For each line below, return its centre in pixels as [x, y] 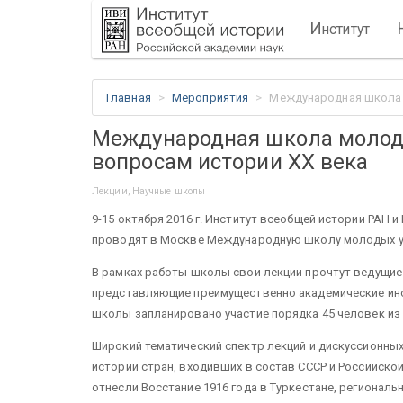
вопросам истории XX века [230, 161]
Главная [129, 98]
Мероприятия [210, 98]
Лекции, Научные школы [149, 191]
